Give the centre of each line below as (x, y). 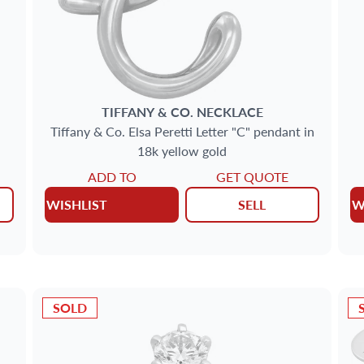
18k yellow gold (182, 150)
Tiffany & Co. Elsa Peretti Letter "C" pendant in (182, 131)
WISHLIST (77, 204)
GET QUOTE (252, 176)
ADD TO (112, 176)
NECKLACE (230, 111)
